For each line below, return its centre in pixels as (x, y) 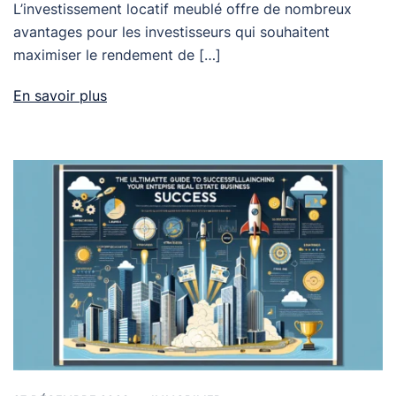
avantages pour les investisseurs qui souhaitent (171, 31)
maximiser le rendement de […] (117, 54)
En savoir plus (60, 95)
